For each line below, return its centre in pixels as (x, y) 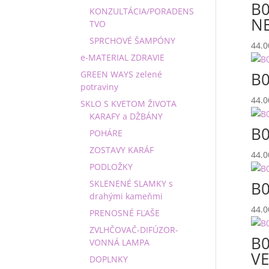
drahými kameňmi (126, 196)
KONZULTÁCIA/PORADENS (142, 11)
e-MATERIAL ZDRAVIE (123, 57)
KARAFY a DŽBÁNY (126, 116)
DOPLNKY (109, 259)
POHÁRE (106, 133)
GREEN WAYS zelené (122, 74)
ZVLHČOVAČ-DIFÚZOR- (134, 230)
